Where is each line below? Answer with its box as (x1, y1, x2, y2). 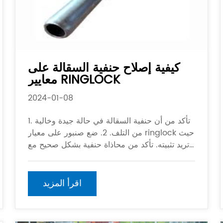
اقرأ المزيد (43, 176, 82, 191)
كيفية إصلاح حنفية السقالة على (28, 58, 180, 78)
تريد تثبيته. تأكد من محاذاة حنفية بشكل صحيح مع (28, 138, 190, 151)
